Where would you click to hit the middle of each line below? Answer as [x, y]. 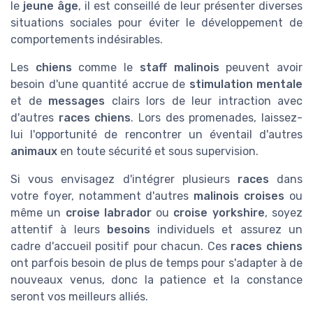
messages [77, 101]
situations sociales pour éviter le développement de [156, 23]
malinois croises [239, 196]
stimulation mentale [246, 85]
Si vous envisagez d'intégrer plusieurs [124, 180]
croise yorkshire [219, 213]
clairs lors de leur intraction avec [204, 101]
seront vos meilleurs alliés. [79, 297]
